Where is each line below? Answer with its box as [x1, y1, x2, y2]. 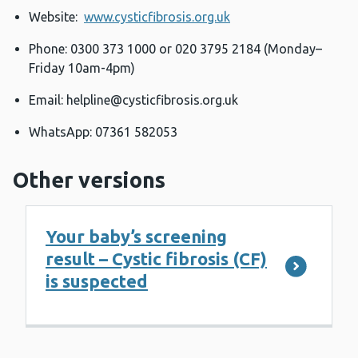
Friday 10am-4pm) [29, 61, 141, 76]
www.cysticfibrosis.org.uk [84, 10, 230, 25]
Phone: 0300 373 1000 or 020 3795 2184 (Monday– [29, 42, 322, 57]
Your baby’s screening [46, 226, 227, 247]
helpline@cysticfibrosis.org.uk [66, 93, 238, 108]
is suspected [46, 271, 148, 292]
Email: [29, 93, 66, 108]
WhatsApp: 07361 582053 [29, 125, 184, 140]
